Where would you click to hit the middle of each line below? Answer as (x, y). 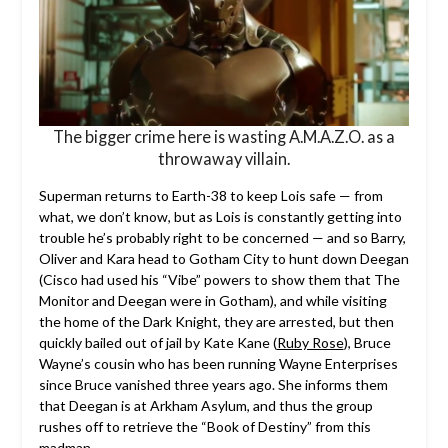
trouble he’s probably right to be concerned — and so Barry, (222, 237)
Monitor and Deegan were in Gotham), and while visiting (212, 300)
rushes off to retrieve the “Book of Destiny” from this (204, 426)
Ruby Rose (310, 342)
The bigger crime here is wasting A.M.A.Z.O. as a (224, 136)
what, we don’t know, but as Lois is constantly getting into (220, 216)
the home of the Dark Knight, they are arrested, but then (216, 321)
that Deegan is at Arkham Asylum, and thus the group (205, 405)
